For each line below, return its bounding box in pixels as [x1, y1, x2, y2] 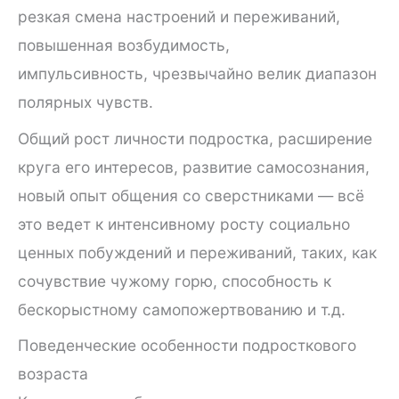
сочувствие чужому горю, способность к [18, 271, 331, 290]
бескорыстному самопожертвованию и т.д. [18, 299, 346, 319]
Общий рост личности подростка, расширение [18, 128, 372, 148]
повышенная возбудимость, [18, 36, 230, 55]
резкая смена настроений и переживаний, [18, 7, 340, 27]
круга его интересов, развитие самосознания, [18, 157, 370, 176]
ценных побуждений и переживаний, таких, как [18, 242, 377, 262]
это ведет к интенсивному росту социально [18, 214, 350, 233]
